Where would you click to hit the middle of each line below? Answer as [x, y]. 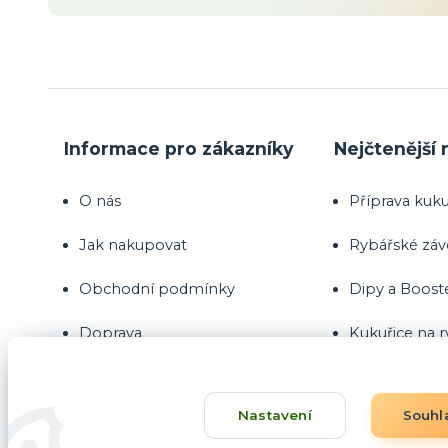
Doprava [110, 332]
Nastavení [275, 415]
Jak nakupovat [133, 244]
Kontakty [112, 376]
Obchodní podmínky [157, 288]
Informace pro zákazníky [178, 148]
